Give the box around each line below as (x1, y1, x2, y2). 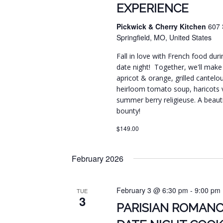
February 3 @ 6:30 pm (116, 185, 189, 196)
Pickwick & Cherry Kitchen (116, 21, 209, 32)
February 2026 (72, 153, 123, 165)
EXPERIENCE (116, 1, 189, 16)
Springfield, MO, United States (116, 32, 212, 43)
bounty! (116, 106, 143, 116)
